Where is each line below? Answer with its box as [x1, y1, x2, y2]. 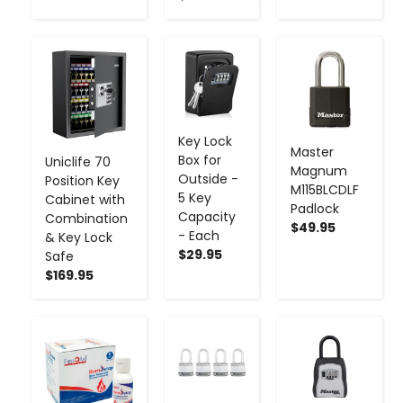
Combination [45, 209, 128, 228]
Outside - [178, 169, 238, 188]
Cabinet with [45, 190, 125, 209]
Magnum [291, 161, 347, 180]
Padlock [291, 199, 339, 218]
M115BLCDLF [291, 180, 359, 199]
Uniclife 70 [45, 152, 111, 171]
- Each [178, 226, 219, 245]
